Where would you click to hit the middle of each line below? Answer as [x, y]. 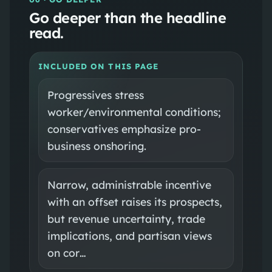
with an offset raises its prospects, [134, 201]
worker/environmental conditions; [134, 111]
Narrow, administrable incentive [129, 184]
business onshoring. [97, 145]
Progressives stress [95, 94]
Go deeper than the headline [127, 17]
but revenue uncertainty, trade [126, 218]
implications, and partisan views [129, 235]
